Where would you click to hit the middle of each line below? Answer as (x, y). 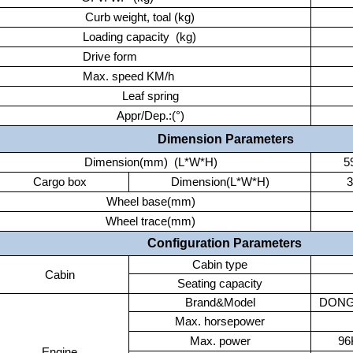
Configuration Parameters (226, 243)
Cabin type (220, 265)
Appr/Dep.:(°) (147, 116)
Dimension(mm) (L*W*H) (147, 163)
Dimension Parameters (226, 139)
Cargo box (56, 182)
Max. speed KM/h (147, 77)
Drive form (147, 57)
